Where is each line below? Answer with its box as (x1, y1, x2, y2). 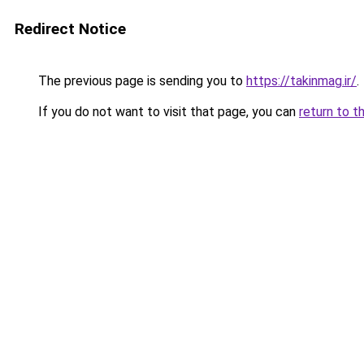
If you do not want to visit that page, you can (35, 104, 299, 119)
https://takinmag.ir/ (246, 73, 357, 89)
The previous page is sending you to (35, 73, 246, 89)
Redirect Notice (15, 19, 126, 38)
